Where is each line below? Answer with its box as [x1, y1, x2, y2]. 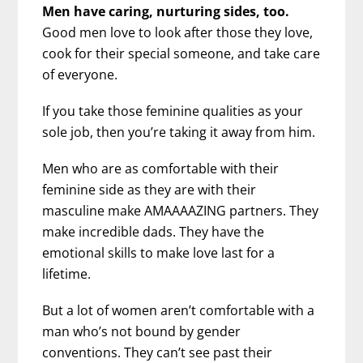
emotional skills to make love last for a [42, 244, 275, 263]
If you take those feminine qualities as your [42, 101, 304, 120]
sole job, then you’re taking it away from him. [42, 122, 316, 141]
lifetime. [42, 265, 92, 284]
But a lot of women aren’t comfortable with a [42, 301, 315, 320]
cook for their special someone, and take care [42, 44, 321, 62]
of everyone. [42, 65, 118, 83]
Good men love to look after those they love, [42, 23, 314, 41]
